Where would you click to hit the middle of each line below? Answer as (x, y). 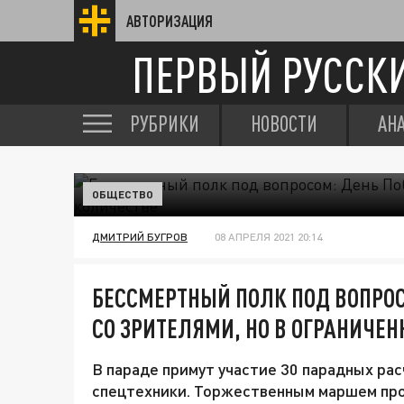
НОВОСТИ (284, 124)
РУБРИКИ (165, 124)
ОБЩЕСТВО (123, 194)
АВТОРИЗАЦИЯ (170, 21)
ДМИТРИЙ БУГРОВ (140, 237)
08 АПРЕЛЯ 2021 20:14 (268, 237)
